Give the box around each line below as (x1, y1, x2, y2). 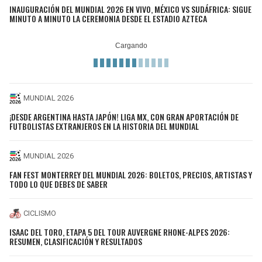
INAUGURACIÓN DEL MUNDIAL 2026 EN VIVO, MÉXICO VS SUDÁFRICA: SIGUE (9, 2, 251, 15)
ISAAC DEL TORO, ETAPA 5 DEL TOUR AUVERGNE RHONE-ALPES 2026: (9, 226, 230, 239)
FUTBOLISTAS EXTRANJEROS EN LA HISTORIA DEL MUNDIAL (9, 120, 199, 133)
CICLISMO (23, 209, 56, 218)
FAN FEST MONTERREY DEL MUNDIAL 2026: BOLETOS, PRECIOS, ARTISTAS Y (9, 168, 252, 181)
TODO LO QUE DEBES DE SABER (9, 177, 108, 190)
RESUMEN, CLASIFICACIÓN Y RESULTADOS (9, 235, 142, 248)
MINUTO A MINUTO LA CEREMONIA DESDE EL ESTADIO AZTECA (9, 12, 207, 25)
